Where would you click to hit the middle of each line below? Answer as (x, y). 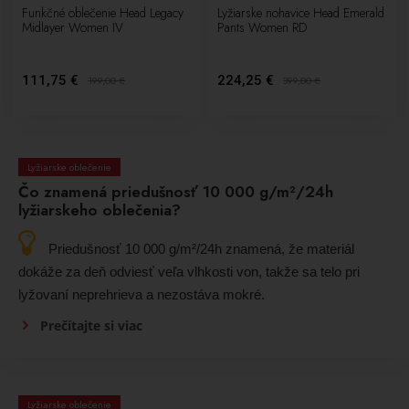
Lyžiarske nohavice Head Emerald (301, 13)
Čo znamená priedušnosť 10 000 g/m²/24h (176, 191)
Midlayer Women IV (73, 28)
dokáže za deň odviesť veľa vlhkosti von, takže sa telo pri (189, 271)
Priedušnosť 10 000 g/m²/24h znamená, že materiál (201, 248)
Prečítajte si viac (91, 325)
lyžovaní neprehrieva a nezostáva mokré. (142, 294)
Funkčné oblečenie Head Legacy (103, 13)
